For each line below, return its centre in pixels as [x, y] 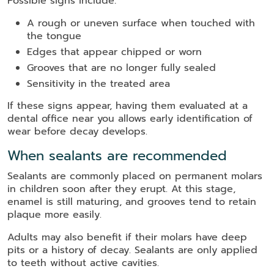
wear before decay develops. [77, 132]
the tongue [54, 36]
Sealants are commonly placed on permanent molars [135, 176]
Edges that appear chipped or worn [114, 52]
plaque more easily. [54, 215]
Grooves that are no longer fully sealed [121, 68]
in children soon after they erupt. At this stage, [121, 189]
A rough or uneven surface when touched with [141, 24]
